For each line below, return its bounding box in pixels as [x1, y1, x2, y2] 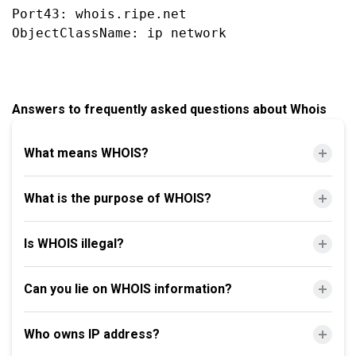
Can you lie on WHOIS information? [24, 281, 232, 296]
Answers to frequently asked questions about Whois [12, 102, 327, 117]
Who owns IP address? [24, 327, 160, 342]
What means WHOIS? [24, 145, 149, 161]
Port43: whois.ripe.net [12, 6, 187, 21]
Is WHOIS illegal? [24, 236, 124, 251]
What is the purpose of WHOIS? [24, 191, 211, 206]
